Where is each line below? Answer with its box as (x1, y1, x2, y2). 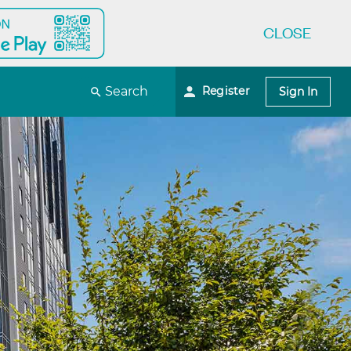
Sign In (279, 85, 318, 99)
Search (105, 84, 149, 100)
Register (201, 83, 251, 98)
